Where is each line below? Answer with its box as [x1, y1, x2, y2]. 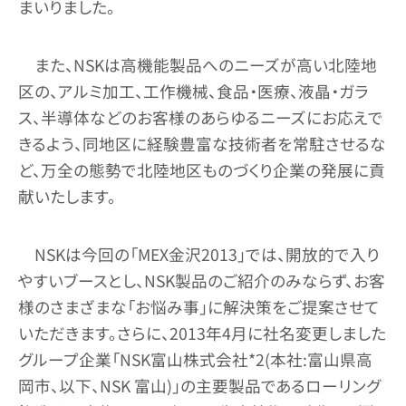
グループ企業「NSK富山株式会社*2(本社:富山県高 [18, 347, 372, 371]
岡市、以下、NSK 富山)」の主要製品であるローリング [18, 373, 381, 397]
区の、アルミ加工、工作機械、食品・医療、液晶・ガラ [18, 79, 369, 102]
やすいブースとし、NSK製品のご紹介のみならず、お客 [18, 268, 385, 292]
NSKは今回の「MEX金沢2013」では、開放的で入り [34, 242, 380, 266]
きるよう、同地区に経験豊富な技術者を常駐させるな [18, 131, 386, 155]
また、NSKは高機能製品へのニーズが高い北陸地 [34, 53, 377, 76]
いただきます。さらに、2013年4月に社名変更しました [18, 321, 386, 344]
